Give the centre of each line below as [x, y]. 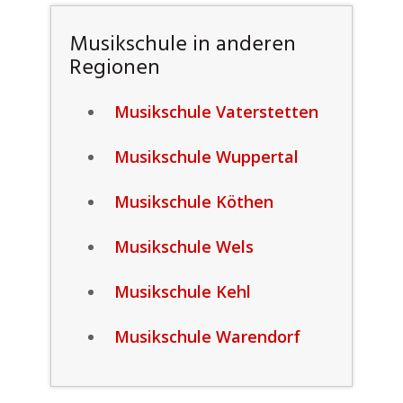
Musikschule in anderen [182, 45]
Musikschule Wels [184, 246]
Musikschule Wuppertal [206, 157]
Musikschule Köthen [193, 201]
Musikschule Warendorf [207, 336]
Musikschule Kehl [182, 291]
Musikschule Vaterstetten [216, 112]
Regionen [114, 68]
